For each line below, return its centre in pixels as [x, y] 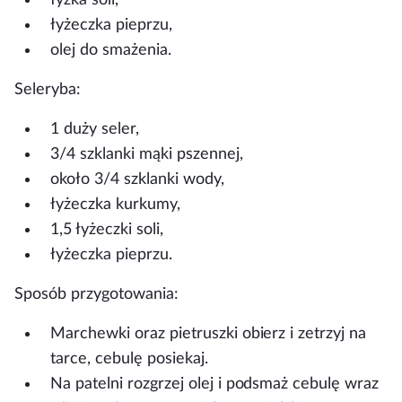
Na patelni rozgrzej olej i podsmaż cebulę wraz [215, 384]
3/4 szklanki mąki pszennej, [147, 154]
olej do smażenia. [111, 50]
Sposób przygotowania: [96, 294]
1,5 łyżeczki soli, [107, 229]
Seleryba [45, 89]
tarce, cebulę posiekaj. [129, 358]
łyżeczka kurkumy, [115, 204]
